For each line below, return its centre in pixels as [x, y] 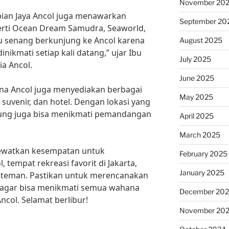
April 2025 [196, 116]
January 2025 [202, 173]
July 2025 [195, 59]
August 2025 [201, 40]
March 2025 [200, 135]
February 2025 [203, 154]
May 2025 [196, 97]
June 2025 [197, 78]
